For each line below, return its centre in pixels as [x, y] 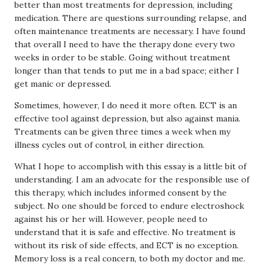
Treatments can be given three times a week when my [122, 132]
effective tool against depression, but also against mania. [127, 118]
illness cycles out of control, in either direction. [109, 145]
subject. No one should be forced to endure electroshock [129, 206]
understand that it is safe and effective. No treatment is [125, 232]
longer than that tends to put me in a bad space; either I [127, 71]
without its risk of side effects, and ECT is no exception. [127, 245]
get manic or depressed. [63, 84]
